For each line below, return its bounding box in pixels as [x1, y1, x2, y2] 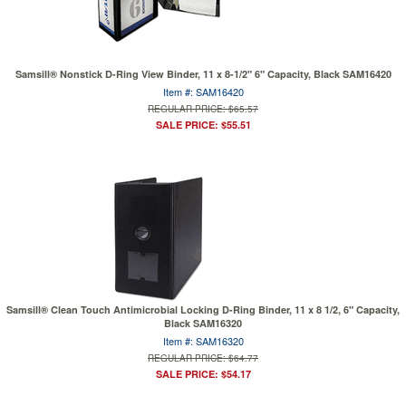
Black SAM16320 [164, 316, 242, 330]
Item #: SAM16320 [162, 333, 244, 348]
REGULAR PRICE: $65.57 [148, 102, 258, 115]
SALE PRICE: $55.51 [155, 118, 251, 131]
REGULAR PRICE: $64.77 [148, 352, 258, 364]
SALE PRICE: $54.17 [155, 367, 251, 381]
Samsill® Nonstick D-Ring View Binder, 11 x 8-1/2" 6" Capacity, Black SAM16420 [14, 67, 391, 81]
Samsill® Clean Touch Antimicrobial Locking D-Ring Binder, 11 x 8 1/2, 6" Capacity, [6, 303, 400, 316]
